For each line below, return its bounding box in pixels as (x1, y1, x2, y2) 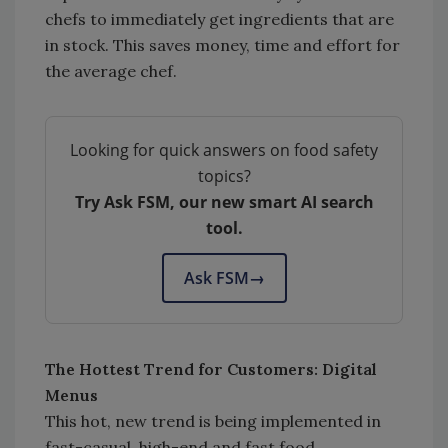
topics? (197, 165, 251, 188)
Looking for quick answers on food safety (70, 139, 378, 162)
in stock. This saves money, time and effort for (45, 35, 400, 56)
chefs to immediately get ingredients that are (45, 9, 394, 30)
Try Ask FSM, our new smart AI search (74, 191, 374, 214)
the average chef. (45, 61, 181, 82)
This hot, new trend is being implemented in (45, 411, 381, 432)
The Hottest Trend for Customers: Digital (45, 359, 377, 380)
